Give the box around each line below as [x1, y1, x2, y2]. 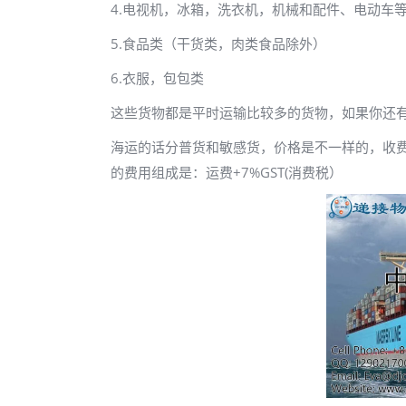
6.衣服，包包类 [111, 69, 204, 87]
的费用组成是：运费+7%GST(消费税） [111, 163, 343, 181]
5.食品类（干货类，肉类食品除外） [111, 34, 326, 53]
